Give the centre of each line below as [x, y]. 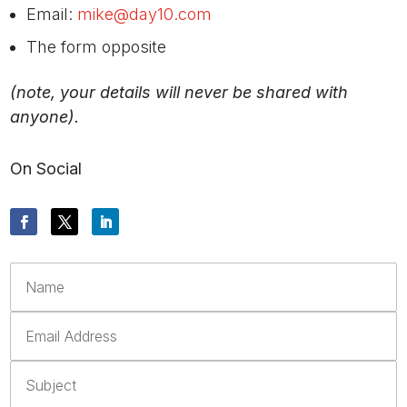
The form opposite [97, 46]
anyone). [45, 116]
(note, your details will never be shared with [179, 92]
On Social [46, 168]
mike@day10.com [145, 14]
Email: [52, 14]
